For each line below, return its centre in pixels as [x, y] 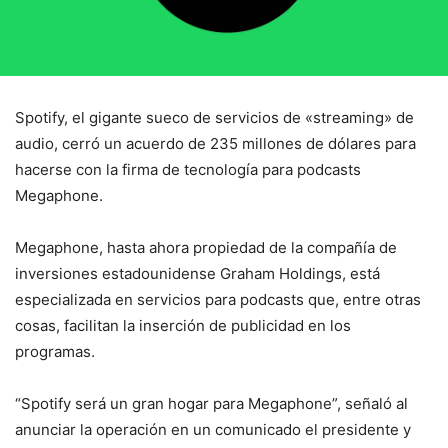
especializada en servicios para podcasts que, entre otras [218, 299]
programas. [55, 351]
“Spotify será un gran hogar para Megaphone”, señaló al [211, 403]
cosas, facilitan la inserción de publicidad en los [183, 325]
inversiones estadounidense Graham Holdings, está [197, 273]
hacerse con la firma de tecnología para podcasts [188, 169]
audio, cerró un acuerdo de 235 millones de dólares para [215, 143]
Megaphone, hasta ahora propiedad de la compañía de [206, 247]
